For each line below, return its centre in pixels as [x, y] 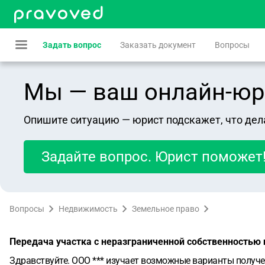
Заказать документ [158, 45]
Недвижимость [88, 209]
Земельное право [166, 209]
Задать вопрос [72, 45]
